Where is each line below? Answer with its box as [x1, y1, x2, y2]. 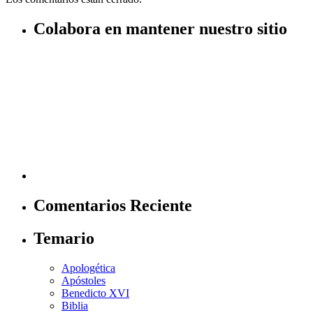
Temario [34, 228, 94, 247]
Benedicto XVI [61, 286, 129, 299]
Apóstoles [61, 274, 105, 286]
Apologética [61, 261, 115, 274]
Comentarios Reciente [34, 196, 192, 215]
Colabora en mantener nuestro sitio [34, 20, 287, 38]
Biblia [61, 299, 88, 312]
